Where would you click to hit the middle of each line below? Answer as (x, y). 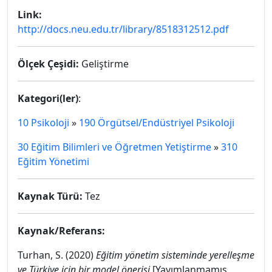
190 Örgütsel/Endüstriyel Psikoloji (157, 123)
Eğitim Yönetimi (53, 161)
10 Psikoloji (43, 123)
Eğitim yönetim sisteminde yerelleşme (175, 255)
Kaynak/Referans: (61, 231)
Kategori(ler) (48, 98)
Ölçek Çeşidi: (48, 64)
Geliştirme (104, 64)
